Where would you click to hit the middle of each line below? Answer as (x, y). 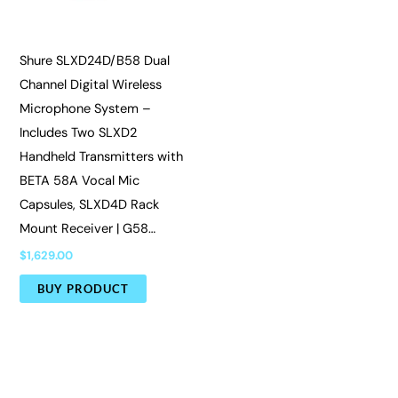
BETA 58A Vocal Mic (80, 181)
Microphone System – (86, 109)
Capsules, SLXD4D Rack (90, 205)
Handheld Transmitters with (102, 157)
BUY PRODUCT (84, 288)
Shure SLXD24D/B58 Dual (95, 61)
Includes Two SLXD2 (79, 133)
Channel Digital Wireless (91, 85)
